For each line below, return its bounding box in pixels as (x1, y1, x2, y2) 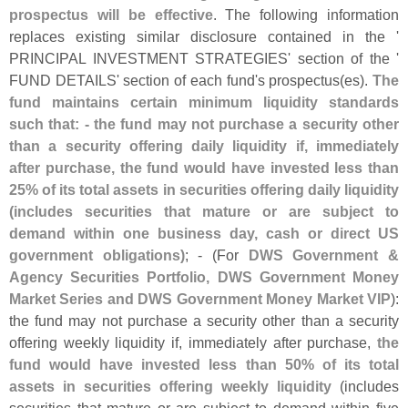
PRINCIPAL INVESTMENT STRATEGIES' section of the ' (9, 50, 399, 67)
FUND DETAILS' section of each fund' (9, 72, 258, 89)
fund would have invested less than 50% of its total (9, 356, 399, 373)
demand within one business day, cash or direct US (9, 225, 399, 242)
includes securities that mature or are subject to (14, 203, 399, 220)
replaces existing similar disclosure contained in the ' (9, 28, 399, 46)
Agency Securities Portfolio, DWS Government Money (9, 269, 399, 286)
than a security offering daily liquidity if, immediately (9, 138, 399, 155)
